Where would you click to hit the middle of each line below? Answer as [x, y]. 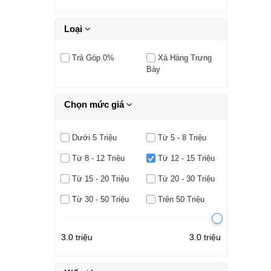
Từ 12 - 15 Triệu [186, 158]
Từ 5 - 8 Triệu [182, 137]
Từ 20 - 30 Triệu [186, 178]
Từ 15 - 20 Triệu [100, 178]
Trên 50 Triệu [181, 199]
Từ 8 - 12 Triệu [98, 158]
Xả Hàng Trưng [184, 57]
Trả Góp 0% [93, 57]
